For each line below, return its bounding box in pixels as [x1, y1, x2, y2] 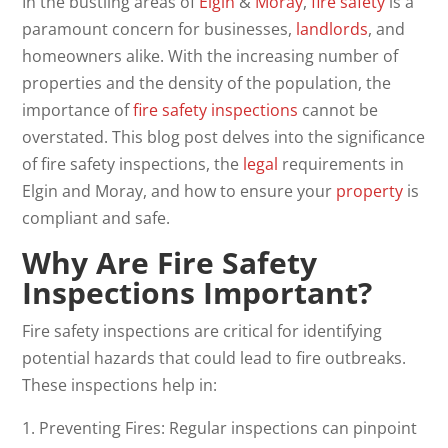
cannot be [298, 98, 379, 121]
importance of [22, 98, 134, 121]
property [336, 179, 404, 202]
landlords [292, 17, 369, 40]
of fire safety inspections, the [22, 152, 244, 175]
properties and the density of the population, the [22, 71, 392, 94]
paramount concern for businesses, [22, 17, 293, 40]
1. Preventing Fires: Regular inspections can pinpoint [22, 416, 418, 439]
